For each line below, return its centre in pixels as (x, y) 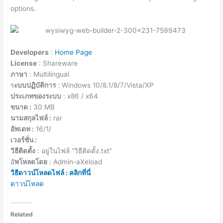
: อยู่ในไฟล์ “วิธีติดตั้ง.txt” (74, 151)
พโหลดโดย (31, 162)
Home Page (74, 52)
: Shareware (57, 63)
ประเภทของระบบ (36, 96)
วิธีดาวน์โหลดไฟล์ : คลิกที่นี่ (51, 172)
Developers (30, 52)
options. (23, 8)
